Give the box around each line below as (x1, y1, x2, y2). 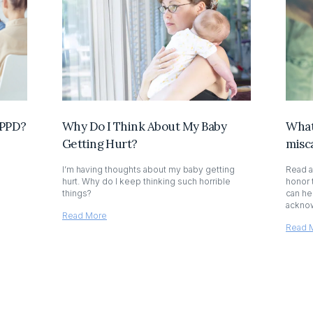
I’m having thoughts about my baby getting (61, 163, 235, 175)
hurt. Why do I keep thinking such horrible (61, 175, 231, 187)
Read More (61, 210, 107, 221)
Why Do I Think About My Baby (61, 118, 227, 134)
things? (61, 187, 92, 198)
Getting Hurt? (61, 136, 138, 152)
